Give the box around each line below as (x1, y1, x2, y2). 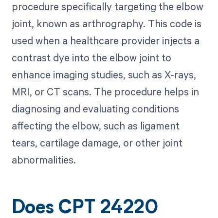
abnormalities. (11, 153, 76, 167)
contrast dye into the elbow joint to (11, 51, 171, 65)
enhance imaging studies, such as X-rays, (11, 68, 196, 82)
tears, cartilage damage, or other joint (11, 136, 182, 150)
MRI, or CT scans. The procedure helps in (11, 85, 199, 99)
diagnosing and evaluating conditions (11, 102, 179, 116)
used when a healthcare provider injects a (11, 34, 200, 48)
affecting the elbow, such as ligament (11, 119, 180, 133)
